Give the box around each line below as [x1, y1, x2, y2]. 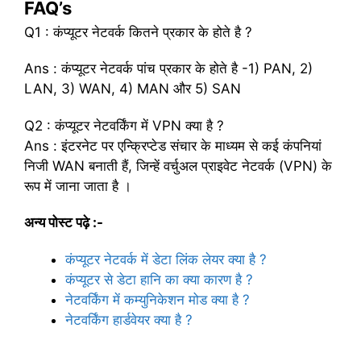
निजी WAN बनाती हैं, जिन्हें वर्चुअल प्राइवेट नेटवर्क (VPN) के [24, 157, 332, 174]
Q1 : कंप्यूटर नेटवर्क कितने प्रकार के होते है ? [24, 24, 252, 41]
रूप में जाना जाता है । [24, 177, 131, 194]
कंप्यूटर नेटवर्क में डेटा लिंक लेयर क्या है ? [65, 251, 267, 268]
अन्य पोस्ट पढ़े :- [24, 214, 103, 231]
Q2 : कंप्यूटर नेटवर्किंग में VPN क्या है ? [24, 117, 224, 134]
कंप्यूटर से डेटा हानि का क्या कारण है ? [65, 271, 253, 288]
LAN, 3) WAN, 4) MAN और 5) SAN [24, 81, 241, 98]
